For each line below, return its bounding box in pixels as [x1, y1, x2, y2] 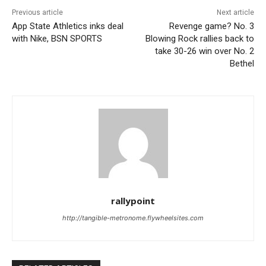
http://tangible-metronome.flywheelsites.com [62, 213, 204, 222]
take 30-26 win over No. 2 [154, 45, 254, 56]
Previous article [12, 8, 63, 17]
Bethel [229, 58, 254, 69]
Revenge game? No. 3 [169, 20, 254, 31]
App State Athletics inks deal [12, 20, 123, 31]
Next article [216, 8, 254, 17]
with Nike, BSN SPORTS [12, 33, 102, 44]
